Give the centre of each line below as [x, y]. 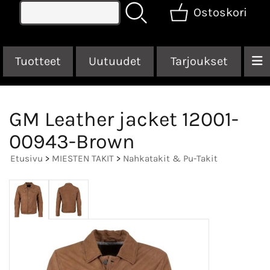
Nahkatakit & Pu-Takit [170, 158]
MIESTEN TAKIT [83, 158]
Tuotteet [38, 61]
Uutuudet [115, 61]
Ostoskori [220, 12]
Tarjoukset [199, 61]
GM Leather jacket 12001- [124, 119]
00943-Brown [72, 141]
